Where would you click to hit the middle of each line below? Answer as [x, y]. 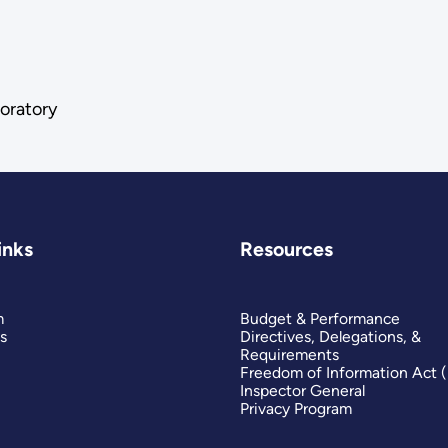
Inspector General [302, 391]
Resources [286, 248]
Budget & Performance [319, 319]
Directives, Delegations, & [330, 337]
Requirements [289, 355]
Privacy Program [295, 409]
